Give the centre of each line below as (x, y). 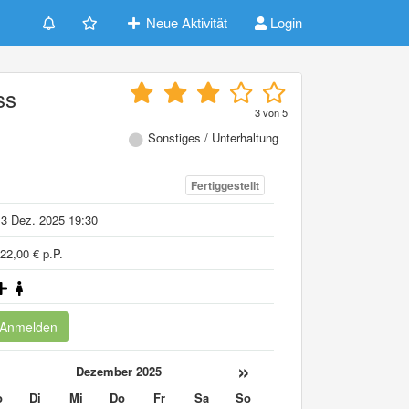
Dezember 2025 (118, 371)
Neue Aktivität (185, 22)
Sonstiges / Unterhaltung (213, 137)
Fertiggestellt (225, 186)
